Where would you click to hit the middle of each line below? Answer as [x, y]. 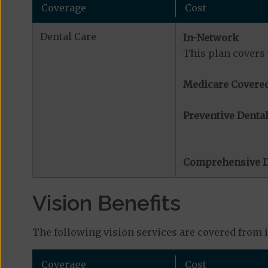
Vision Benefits [106, 203]
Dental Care [68, 36]
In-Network [211, 38]
